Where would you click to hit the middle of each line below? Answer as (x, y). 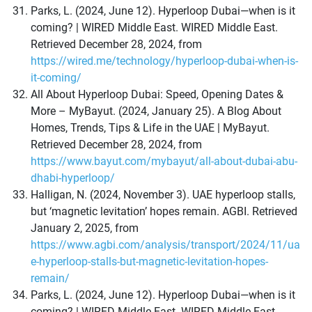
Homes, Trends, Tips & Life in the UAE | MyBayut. (150, 128)
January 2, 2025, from (85, 228)
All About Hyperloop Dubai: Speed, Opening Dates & (157, 95)
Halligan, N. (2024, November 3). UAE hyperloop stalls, (163, 195)
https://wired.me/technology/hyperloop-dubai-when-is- (164, 61)
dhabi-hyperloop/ (73, 178)
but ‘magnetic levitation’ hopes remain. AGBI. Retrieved (164, 212)
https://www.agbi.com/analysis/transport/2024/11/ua (165, 245)
